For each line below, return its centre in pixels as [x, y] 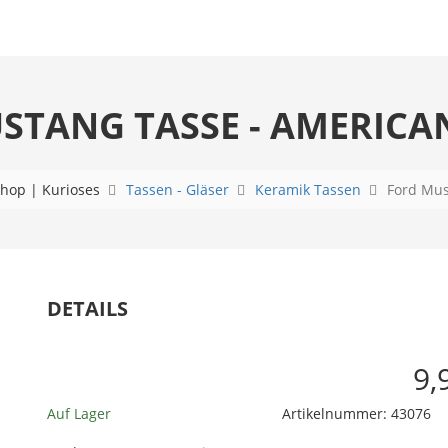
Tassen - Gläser [177, 189]
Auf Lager [78, 413]
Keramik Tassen [308, 189]
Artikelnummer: [337, 413]
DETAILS [87, 308]
